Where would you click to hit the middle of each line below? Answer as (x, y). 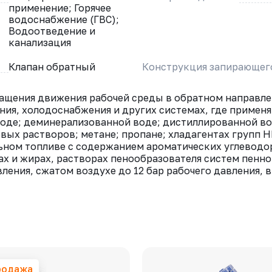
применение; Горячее (60, 8)
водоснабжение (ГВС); (64, 19)
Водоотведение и (52, 31)
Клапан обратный (52, 66)
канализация (40, 42)
